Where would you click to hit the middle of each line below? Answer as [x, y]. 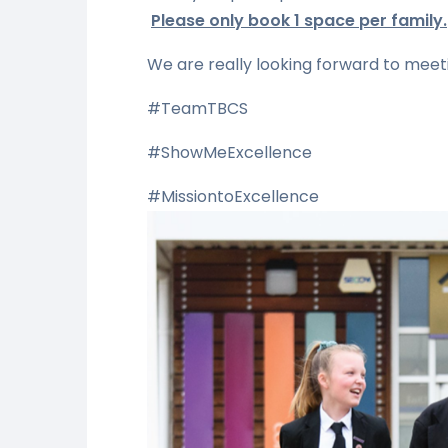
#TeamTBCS [197, 108]
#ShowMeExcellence [229, 152]
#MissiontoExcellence [233, 196]
